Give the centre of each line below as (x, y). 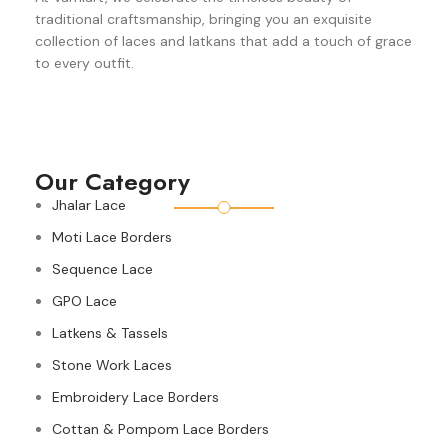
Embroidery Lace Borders (135, 396)
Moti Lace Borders (112, 236)
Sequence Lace (102, 268)
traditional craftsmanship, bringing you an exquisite (203, 18)
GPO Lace (84, 300)
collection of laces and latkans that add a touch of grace (223, 40)
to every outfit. (84, 62)
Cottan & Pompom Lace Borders (160, 428)
